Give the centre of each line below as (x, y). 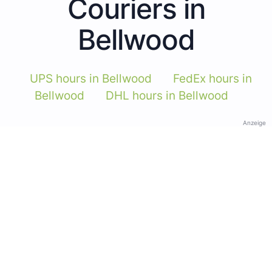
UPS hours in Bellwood (90, 78)
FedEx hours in (212, 78)
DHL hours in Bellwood (167, 95)
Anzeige (254, 122)
